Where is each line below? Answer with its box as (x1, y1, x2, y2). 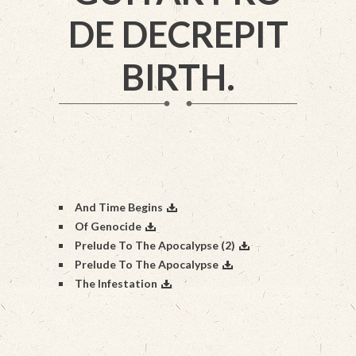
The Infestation (75, 277, 157, 290)
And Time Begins (75, 200, 163, 214)
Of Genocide (75, 219, 141, 233)
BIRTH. (121, 56, 235, 99)
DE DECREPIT (68, 13, 288, 56)
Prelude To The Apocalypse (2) (75, 238, 235, 252)
